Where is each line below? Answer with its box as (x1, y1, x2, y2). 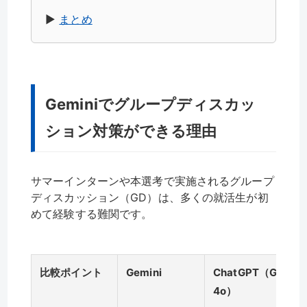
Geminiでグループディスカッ (45, 95, 256, 113)
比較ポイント (40, 266, 102, 280)
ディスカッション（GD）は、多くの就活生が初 (31, 190, 269, 204)
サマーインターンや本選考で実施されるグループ (31, 173, 274, 188)
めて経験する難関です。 (31, 206, 153, 221)
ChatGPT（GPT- (213, 266, 295, 280)
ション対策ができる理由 (45, 121, 217, 140)
